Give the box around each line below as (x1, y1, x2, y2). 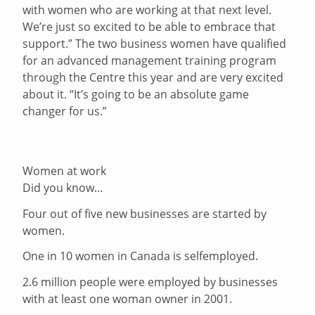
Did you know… (22, 179, 104, 195)
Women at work (22, 162, 107, 179)
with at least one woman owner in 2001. (22, 291, 233, 307)
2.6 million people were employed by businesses (22, 274, 278, 290)
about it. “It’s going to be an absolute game (22, 86, 250, 103)
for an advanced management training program (22, 53, 277, 69)
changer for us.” (22, 103, 108, 120)
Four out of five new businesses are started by (22, 205, 267, 221)
